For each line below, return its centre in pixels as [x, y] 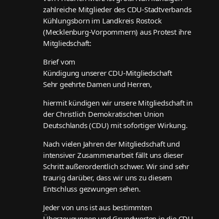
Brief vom [59, 62]
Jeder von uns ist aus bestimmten [98, 208]
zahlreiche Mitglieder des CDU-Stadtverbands [117, 10]
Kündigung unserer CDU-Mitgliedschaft [108, 73]
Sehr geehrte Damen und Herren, [98, 84]
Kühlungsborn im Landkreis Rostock [102, 21]
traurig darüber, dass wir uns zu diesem [108, 178]
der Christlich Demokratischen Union [104, 114]
